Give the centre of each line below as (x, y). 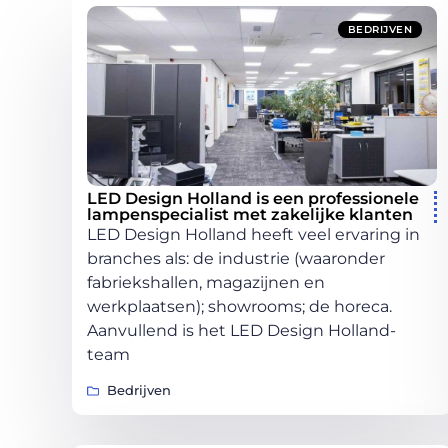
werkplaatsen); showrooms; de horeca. (239, 306)
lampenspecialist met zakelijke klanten (250, 214)
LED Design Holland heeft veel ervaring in (253, 234)
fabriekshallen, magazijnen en (206, 282)
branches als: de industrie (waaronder (236, 258)
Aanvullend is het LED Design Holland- (241, 330)
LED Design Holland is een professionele (253, 198)
